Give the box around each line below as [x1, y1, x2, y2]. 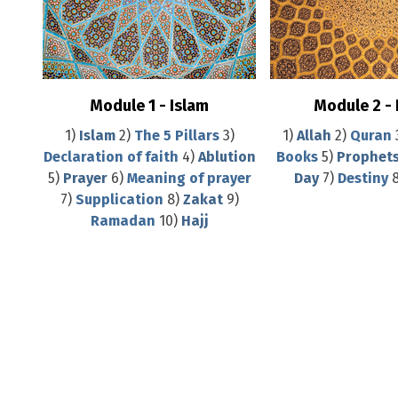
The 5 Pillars [133, 127, 219, 144]
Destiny [337, 170, 392, 187]
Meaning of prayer [126, 170, 251, 187]
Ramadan [90, 212, 159, 229]
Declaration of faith [43, 148, 179, 165]
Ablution [197, 148, 256, 165]
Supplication [75, 191, 167, 208]
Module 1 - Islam [90, 96, 210, 115]
